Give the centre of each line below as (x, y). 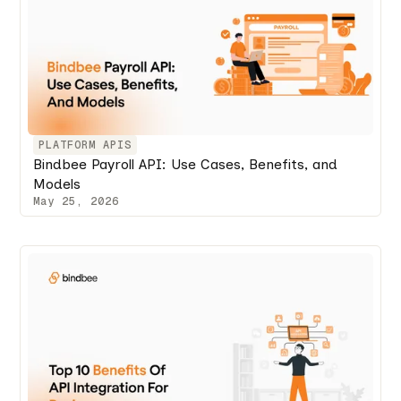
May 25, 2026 (77, 201)
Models (57, 183)
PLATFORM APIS (85, 145)
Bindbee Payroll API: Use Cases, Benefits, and (186, 164)
